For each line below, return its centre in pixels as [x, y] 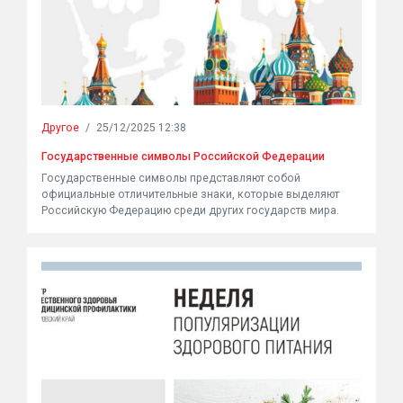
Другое [60, 128]
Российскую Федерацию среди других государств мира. [190, 210]
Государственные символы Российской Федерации [183, 157]
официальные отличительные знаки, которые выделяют [190, 194]
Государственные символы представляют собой [171, 178]
